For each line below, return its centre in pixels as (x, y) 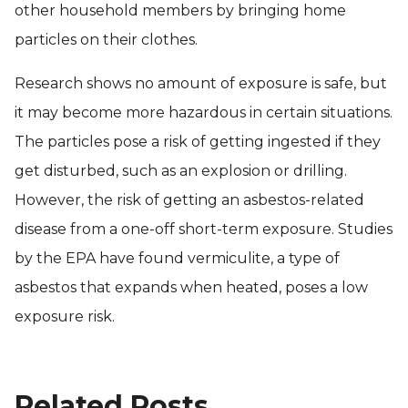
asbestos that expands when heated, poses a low (191, 287)
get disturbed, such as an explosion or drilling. (181, 171)
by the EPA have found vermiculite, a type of (177, 258)
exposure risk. (65, 316)
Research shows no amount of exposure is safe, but (201, 83)
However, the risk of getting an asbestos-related (189, 200)
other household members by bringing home (180, 10)
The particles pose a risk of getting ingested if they (198, 142)
